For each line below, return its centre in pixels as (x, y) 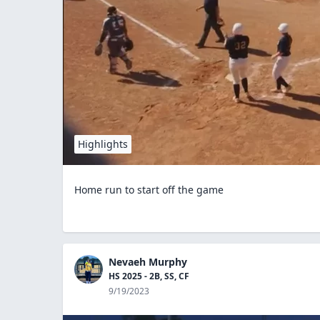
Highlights (103, 144)
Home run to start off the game (149, 189)
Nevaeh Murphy (148, 261)
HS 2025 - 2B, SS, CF (149, 276)
